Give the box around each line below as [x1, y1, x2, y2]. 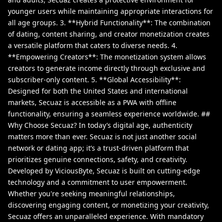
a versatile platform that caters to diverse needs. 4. [8, 41, 177, 51]
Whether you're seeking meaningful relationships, [8, 189, 175, 199]
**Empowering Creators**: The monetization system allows [8, 52, 206, 62]
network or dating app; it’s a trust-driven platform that [8, 143, 189, 153]
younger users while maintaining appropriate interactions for [8, 6, 213, 16]
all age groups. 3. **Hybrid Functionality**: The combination [8, 18, 211, 28]
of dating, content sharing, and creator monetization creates [8, 29, 210, 39]
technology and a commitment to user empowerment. [8, 177, 187, 187]
